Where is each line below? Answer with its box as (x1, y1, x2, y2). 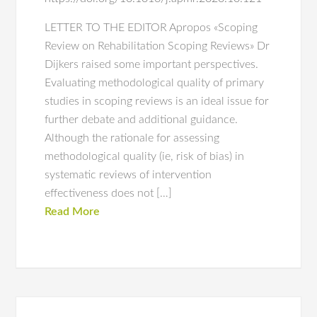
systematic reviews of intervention (45, 169, 212, 180)
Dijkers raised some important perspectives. (45, 59, 259, 70)
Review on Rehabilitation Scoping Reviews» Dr (45, 40, 270, 52)
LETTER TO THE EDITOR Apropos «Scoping (45, 22, 258, 33)
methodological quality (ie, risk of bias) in (45, 151, 245, 162)
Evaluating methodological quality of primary (45, 77, 265, 88)
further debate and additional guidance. (45, 114, 238, 125)
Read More (45, 206, 100, 217)
